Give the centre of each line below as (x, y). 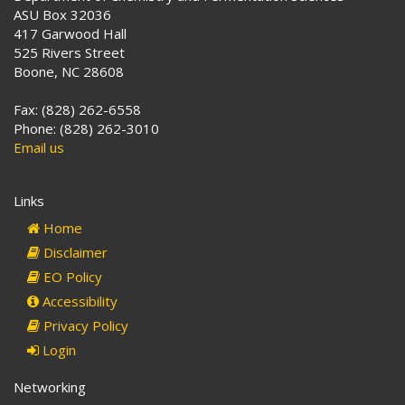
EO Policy (71, 277)
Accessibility (78, 301)
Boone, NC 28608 (69, 72)
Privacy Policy (84, 326)
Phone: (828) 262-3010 (86, 129)
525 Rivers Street (69, 53)
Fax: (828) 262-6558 (77, 110)
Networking (50, 387)
